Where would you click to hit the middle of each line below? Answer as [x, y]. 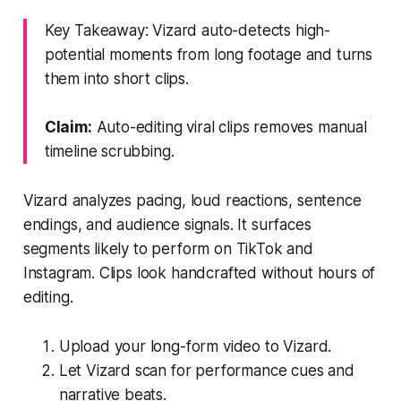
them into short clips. [116, 78]
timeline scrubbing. [109, 151]
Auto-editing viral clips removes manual [229, 127]
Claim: [68, 127]
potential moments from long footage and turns [209, 54]
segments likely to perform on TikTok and [168, 248]
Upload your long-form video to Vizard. [195, 346]
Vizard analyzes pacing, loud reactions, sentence [192, 200]
